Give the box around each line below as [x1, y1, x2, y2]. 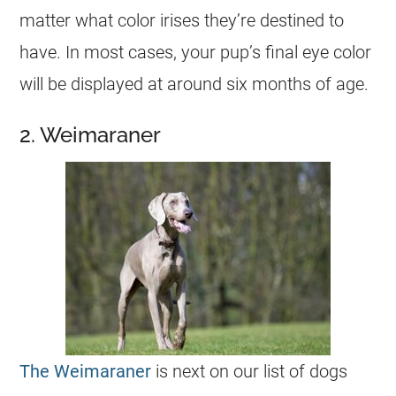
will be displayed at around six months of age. [19, 73, 369, 95]
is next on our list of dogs [151, 361, 348, 382]
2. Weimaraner [19, 122, 162, 148]
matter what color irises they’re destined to [19, 10, 345, 31]
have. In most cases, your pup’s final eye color [19, 42, 372, 63]
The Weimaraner [19, 361, 152, 382]
